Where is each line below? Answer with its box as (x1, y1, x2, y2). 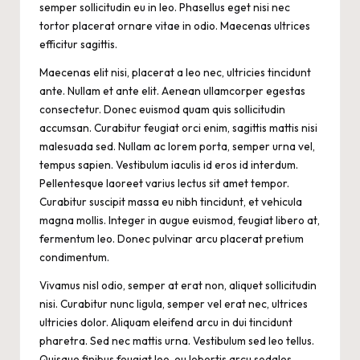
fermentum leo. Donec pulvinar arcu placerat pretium (39, 231, 304, 246)
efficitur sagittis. (39, 36, 117, 51)
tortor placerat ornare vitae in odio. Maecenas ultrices (39, 18, 310, 33)
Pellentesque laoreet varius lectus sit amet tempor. (39, 175, 289, 190)
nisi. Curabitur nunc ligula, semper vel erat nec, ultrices (39, 296, 308, 311)
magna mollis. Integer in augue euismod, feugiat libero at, (39, 212, 320, 227)
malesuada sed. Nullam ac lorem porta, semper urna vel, (39, 138, 315, 153)
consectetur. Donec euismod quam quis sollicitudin (39, 101, 285, 117)
